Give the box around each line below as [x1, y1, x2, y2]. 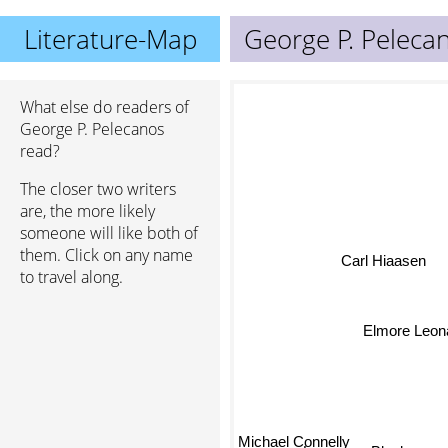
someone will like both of [20, 222, 198, 244]
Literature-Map [23, 21, 197, 57]
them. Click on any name [20, 244, 193, 266]
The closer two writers [20, 178, 176, 200]
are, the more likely [20, 200, 155, 222]
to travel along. [20, 266, 123, 288]
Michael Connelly [238, 426, 350, 444]
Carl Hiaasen [338, 253, 424, 271]
